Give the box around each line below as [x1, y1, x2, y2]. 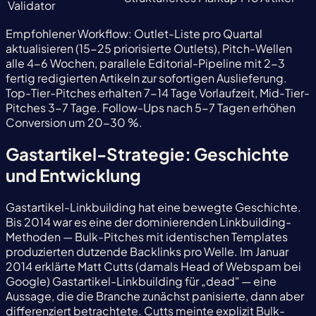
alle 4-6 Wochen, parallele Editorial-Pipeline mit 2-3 [6, 55, 285, 71]
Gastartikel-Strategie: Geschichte [6, 143, 289, 165]
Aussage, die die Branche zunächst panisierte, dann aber [6, 288, 304, 304]
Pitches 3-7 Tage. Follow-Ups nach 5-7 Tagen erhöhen [6, 99, 296, 115]
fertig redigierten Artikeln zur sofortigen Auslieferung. [6, 70, 287, 85]
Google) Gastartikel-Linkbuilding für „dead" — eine [6, 274, 276, 289]
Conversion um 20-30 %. [6, 114, 142, 130]
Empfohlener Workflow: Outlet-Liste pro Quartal [6, 25, 262, 41]
